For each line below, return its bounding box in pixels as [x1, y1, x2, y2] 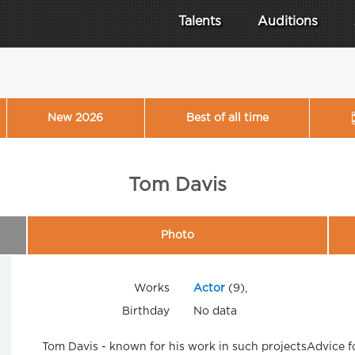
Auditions [258, 16, 318, 28]
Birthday [121, 307, 170, 316]
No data [193, 307, 237, 316]
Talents [178, 16, 221, 28]
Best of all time [185, 113, 269, 123]
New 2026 [48, 113, 104, 123]
